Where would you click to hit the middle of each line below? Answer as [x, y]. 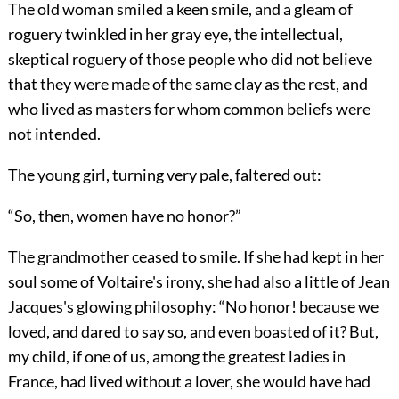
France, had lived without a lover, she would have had [189, 382]
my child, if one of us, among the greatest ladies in [176, 357]
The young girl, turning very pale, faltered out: [164, 175]
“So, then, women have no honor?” [124, 216]
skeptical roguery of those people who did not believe [190, 59]
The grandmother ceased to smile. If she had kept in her [195, 257]
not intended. [54, 134]
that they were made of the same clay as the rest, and [187, 84]
